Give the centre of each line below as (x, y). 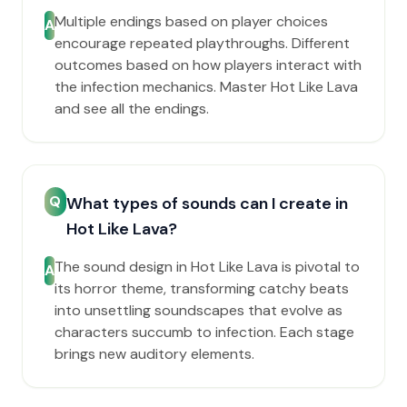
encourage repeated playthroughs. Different (202, 43)
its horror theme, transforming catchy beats (202, 288)
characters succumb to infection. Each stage (204, 332)
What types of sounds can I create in (207, 203)
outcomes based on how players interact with (208, 65)
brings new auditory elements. (154, 354)
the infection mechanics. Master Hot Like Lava (206, 87)
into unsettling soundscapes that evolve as (199, 310)
